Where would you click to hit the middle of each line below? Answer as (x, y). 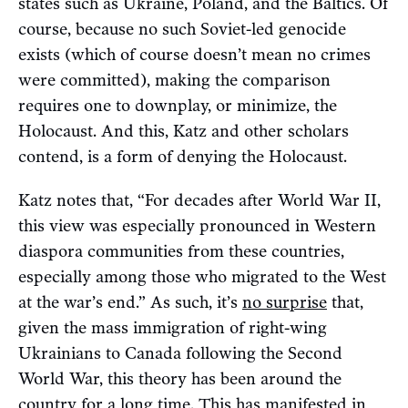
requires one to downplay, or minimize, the (178, 106)
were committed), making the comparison (174, 81)
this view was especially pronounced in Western (197, 226)
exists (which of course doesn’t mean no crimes (194, 55)
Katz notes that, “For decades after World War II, (199, 201)
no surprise (285, 303)
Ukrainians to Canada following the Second (180, 354)
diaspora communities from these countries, (181, 252)
